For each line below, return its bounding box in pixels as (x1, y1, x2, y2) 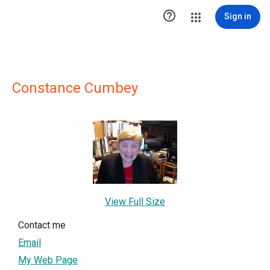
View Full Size (105, 196, 165, 207)
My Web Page (18, 254, 78, 266)
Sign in (224, 11, 251, 21)
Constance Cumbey (12, 80, 138, 96)
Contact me (18, 219, 66, 231)
